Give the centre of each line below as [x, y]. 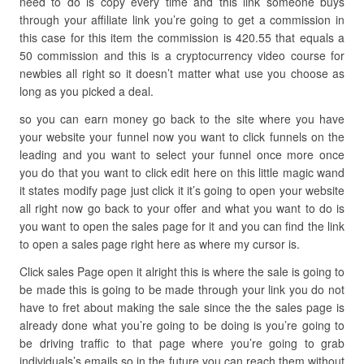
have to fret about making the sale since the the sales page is [182, 307]
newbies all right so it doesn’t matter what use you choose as [182, 73]
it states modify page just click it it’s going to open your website [182, 190]
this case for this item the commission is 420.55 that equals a [182, 37]
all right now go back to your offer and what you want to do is [182, 208]
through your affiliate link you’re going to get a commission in [182, 19]
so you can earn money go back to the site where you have [182, 119]
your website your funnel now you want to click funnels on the [182, 136]
